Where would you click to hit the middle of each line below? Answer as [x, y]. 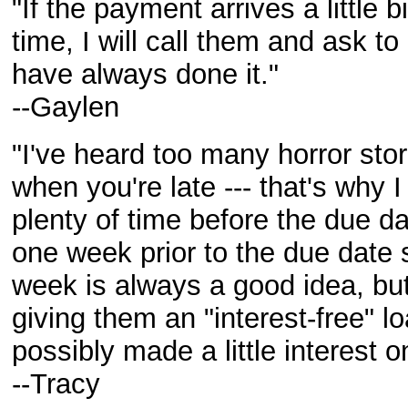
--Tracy [56, 384]
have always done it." [145, 74]
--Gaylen [66, 107]
